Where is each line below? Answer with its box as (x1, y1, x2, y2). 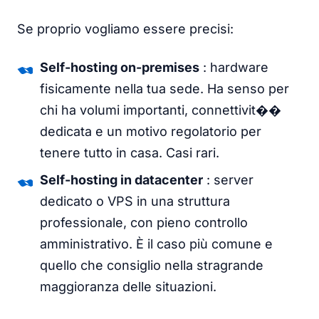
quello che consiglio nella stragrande (40, 257, 263, 273)
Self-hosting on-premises (40, 59, 199, 75)
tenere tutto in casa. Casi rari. (40, 145, 219, 160)
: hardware (199, 59, 268, 75)
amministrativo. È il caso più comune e (40, 236, 273, 251)
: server (203, 172, 253, 187)
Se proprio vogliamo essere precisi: (17, 21, 234, 36)
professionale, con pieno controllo (40, 214, 248, 230)
